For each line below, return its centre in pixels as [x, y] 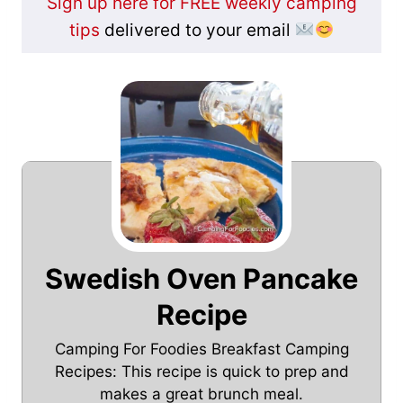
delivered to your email [197, 31]
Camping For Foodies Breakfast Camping [201, 349]
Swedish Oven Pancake [201, 279]
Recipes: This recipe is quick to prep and [201, 372]
